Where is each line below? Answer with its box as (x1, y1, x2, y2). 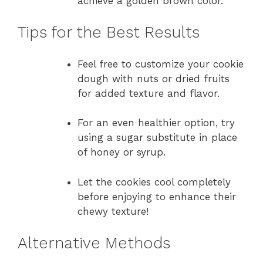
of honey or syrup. (77, 146, 166, 159)
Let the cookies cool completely (77, 176, 231, 188)
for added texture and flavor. (77, 87, 220, 99)
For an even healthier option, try (77, 117, 235, 129)
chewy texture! (77, 205, 149, 217)
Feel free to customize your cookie (77, 58, 244, 70)
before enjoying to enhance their (77, 190, 236, 203)
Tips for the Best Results (18, 23, 200, 42)
